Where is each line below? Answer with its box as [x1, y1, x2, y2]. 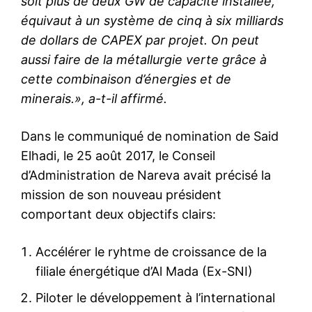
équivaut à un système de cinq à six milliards [21, 13, 283, 28]
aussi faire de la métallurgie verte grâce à [21, 52, 267, 67]
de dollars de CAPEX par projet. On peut [21, 32, 259, 47]
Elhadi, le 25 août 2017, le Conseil [21, 148, 215, 163]
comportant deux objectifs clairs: [21, 206, 216, 221]
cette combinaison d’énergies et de [21, 71, 231, 86]
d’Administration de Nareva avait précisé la [21, 167, 271, 182]
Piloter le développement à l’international [36, 290, 275, 305]
